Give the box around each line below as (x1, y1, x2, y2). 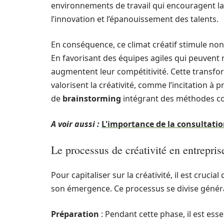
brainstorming (62, 93, 121, 104)
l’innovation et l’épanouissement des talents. (51, 13, 218, 24)
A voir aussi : (51, 118, 99, 129)
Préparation (51, 208, 99, 219)
